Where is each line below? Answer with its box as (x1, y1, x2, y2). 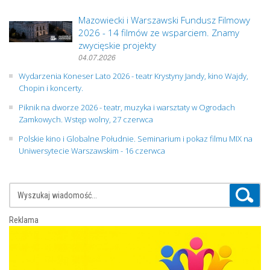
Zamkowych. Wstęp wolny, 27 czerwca (19, 113, 153, 125)
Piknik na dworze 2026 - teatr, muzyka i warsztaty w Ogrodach (19, 101, 235, 113)
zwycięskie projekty (78, 39, 156, 51)
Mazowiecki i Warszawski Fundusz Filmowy (78, 13, 250, 26)
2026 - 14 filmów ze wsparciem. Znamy (78, 26, 239, 39)
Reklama (9, 215, 39, 225)
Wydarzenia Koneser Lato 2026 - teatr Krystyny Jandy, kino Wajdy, (19, 70, 248, 81)
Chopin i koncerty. (19, 82, 83, 93)
